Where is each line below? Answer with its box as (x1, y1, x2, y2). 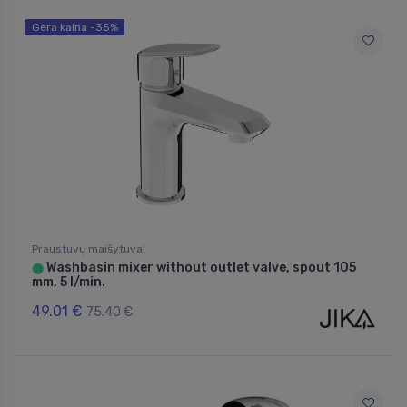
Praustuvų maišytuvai (32, 243, 145, 256)
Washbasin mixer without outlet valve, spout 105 (44, 260, 356, 276)
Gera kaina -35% (31, 21, 118, 35)
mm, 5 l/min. (32, 274, 105, 291)
